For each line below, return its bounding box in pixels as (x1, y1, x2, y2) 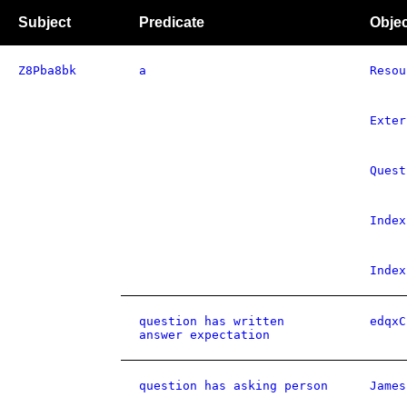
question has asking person (139, 379, 328, 392)
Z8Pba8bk (18, 64, 76, 77)
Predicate (139, 15, 204, 30)
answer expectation (139, 328, 270, 342)
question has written (139, 314, 284, 328)
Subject (18, 15, 71, 30)
